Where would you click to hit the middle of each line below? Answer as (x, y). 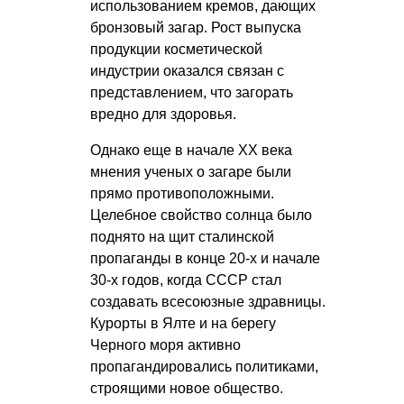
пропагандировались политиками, (204, 366)
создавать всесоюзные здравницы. (208, 301)
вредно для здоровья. (163, 114)
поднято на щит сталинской (182, 236)
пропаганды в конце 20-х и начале (205, 258)
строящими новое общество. (187, 388)
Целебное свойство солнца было (201, 215)
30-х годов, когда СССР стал (186, 280)
